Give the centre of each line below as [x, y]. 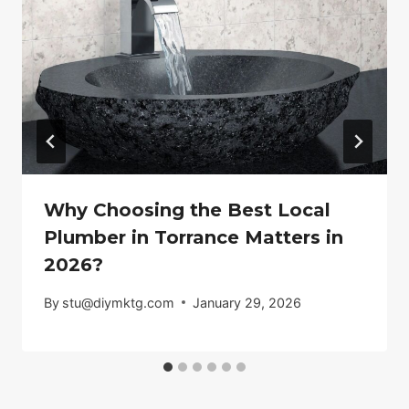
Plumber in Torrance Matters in [194, 238]
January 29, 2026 [247, 302]
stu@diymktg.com [119, 302]
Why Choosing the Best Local [187, 210]
